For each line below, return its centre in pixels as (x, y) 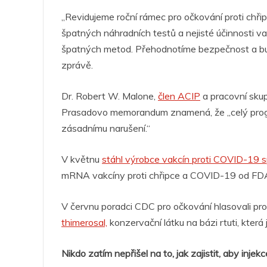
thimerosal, (84, 223)
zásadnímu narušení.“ (106, 128)
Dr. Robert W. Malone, (110, 96)
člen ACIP (179, 96)
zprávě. (77, 65)
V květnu (82, 159)
